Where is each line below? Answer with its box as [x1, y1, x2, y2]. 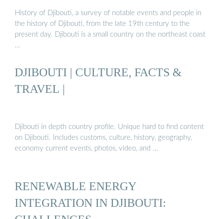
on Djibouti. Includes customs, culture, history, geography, [15, 133, 192, 141]
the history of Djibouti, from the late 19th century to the [15, 20, 190, 27]
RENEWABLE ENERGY [15, 179, 136, 193]
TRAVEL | [15, 82, 65, 96]
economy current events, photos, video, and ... [15, 144, 158, 152]
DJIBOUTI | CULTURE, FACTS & [15, 66, 182, 79]
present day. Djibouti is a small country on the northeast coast [15, 30, 205, 38]
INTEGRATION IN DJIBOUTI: [15, 196, 166, 209]
